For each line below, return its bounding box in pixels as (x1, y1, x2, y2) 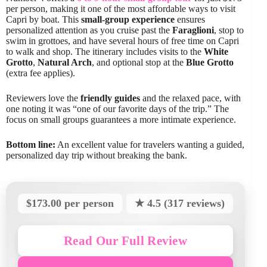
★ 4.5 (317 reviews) (135, 197, 225, 210)
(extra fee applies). (6, 68, 75, 79)
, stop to (214, 25, 244, 36)
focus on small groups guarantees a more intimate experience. (6, 114, 236, 125)
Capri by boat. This (6, 14, 81, 25)
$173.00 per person (26, 197, 114, 210)
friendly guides (80, 93, 140, 104)
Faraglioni (172, 25, 214, 36)
